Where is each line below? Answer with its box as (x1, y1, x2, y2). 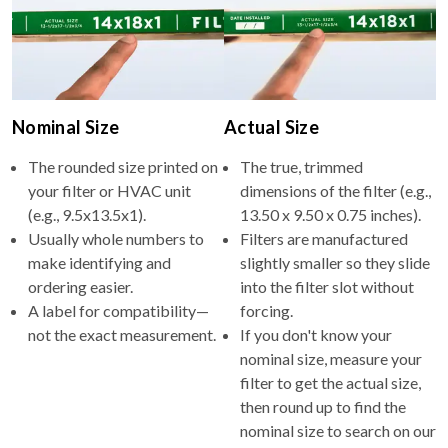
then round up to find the (240, 396, 406, 416)
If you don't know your (240, 324, 392, 344)
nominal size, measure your (240, 348, 422, 368)
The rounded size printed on (28, 156, 218, 176)
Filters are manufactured (240, 228, 408, 248)
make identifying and (28, 252, 171, 272)
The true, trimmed (240, 156, 363, 176)
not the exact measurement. (28, 324, 216, 344)
